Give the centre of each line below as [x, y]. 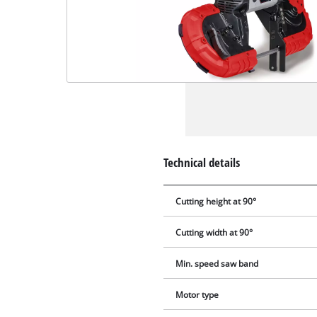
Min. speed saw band [217, 263]
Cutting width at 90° [214, 232]
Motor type [197, 294]
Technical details [202, 162]
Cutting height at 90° [216, 201]
